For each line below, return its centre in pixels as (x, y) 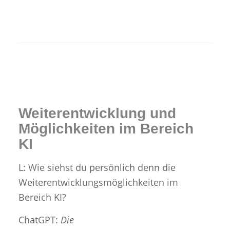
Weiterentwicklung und (97, 113)
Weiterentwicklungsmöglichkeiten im (98, 182)
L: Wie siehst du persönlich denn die (97, 167)
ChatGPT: (39, 219)
